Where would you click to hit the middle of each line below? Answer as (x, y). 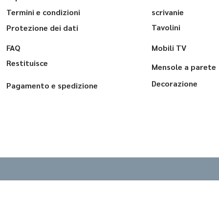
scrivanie (168, 12)
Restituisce (27, 63)
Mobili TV (169, 48)
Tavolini (166, 27)
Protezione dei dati (42, 28)
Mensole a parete (184, 67)
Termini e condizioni (43, 12)
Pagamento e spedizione (52, 85)
